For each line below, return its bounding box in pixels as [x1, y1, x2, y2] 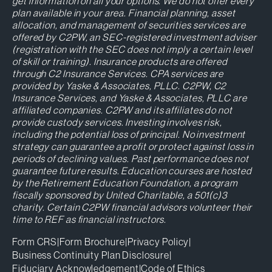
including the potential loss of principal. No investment [12, 129, 246, 140]
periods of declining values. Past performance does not [12, 153, 249, 165]
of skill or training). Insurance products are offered [12, 56, 228, 67]
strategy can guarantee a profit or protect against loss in [12, 141, 254, 152]
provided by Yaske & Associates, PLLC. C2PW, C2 [12, 80, 226, 92]
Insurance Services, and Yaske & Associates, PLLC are [12, 92, 247, 104]
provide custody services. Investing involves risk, [12, 117, 222, 128]
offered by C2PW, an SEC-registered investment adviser [12, 32, 257, 43]
